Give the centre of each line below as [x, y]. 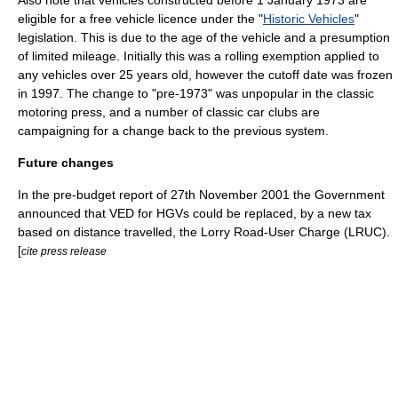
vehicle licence [156, 18]
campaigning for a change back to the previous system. [173, 130]
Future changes [66, 162]
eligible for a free [67, 18]
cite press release [64, 251]
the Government [337, 194]
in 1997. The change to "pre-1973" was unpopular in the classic [196, 93]
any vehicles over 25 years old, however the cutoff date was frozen [205, 74]
